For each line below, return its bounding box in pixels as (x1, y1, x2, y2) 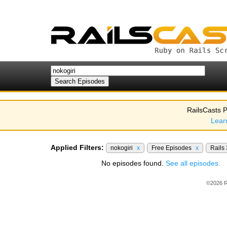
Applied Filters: (51, 143, 104, 152)
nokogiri (110, 144, 134, 152)
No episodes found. (101, 159, 166, 167)
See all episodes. (166, 159, 220, 167)
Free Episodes (152, 144, 193, 152)
